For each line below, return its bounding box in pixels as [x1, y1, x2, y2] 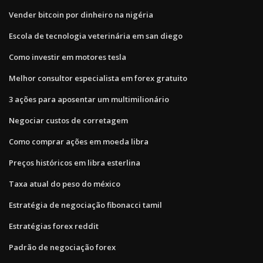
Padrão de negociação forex [9, 241, 116, 252]
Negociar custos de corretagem [9, 114, 128, 126]
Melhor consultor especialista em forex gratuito [9, 72, 187, 83]
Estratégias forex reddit [9, 220, 99, 231]
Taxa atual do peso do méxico [9, 178, 120, 189]
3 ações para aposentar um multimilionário [9, 93, 169, 104]
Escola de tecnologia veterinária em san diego [9, 30, 183, 41]
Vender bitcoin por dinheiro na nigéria [9, 9, 153, 20]
